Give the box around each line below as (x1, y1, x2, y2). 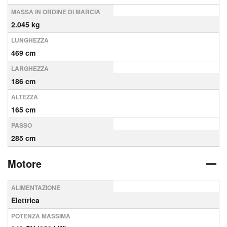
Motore (8, 156, 42, 171)
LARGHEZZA (11, 64, 49, 73)
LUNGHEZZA (11, 35, 49, 45)
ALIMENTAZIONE (11, 183, 60, 192)
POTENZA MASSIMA (11, 211, 70, 220)
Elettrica (11, 195, 40, 205)
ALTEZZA (11, 92, 38, 101)
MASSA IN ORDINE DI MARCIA (11, 7, 100, 16)
